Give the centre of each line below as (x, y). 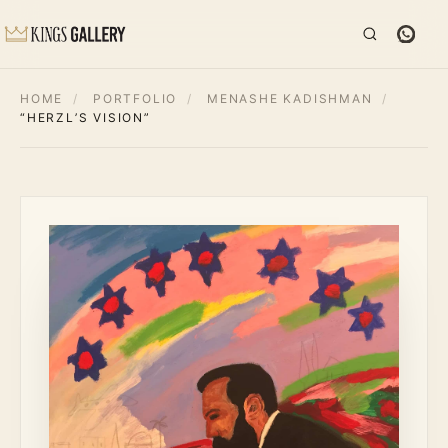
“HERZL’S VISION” (85, 117)
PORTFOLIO (135, 98)
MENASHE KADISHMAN (290, 98)
